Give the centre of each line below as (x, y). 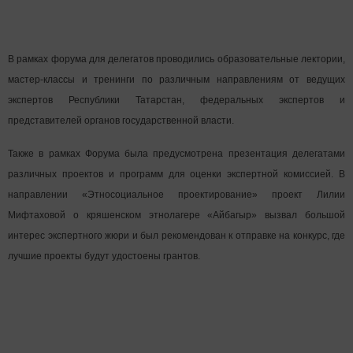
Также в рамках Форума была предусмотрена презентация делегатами (176, 153)
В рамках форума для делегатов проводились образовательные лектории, (176, 59)
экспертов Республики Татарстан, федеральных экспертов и (176, 100)
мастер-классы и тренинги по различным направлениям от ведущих (176, 79)
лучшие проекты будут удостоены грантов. (104, 256)
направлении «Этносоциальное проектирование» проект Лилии (176, 194)
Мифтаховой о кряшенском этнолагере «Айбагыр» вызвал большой (176, 215)
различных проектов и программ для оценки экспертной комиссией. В (176, 174)
